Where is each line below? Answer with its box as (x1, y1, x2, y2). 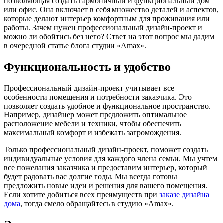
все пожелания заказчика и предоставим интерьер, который (4, 163, 207, 172)
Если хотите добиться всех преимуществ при (4, 190, 159, 199)
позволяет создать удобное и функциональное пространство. (4, 101, 211, 110)
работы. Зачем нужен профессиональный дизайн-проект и (4, 23, 202, 32)
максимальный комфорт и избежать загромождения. (4, 128, 181, 137)
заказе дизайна (159, 190, 209, 199)
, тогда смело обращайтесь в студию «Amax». (20, 199, 174, 208)
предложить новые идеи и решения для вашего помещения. (4, 181, 207, 190)
